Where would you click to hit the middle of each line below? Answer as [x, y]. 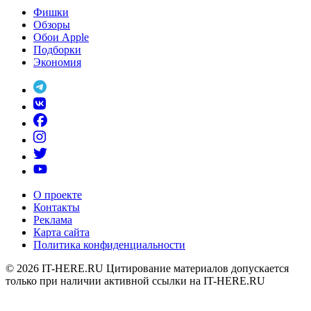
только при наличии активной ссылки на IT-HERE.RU [135, 281]
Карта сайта [61, 233]
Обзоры [52, 24]
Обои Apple [61, 37]
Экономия [57, 62]
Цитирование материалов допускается [197, 269]
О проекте [58, 195]
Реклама [53, 220]
